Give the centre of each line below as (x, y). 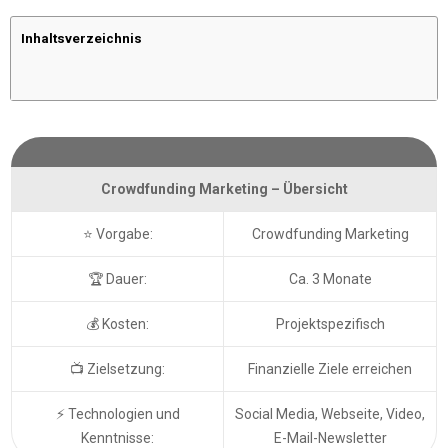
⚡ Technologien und (117, 413)
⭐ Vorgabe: (117, 233)
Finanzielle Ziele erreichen (330, 368)
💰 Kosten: (117, 323)
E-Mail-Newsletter (330, 437)
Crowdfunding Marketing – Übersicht (224, 188)
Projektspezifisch (330, 323)
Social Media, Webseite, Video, (330, 413)
